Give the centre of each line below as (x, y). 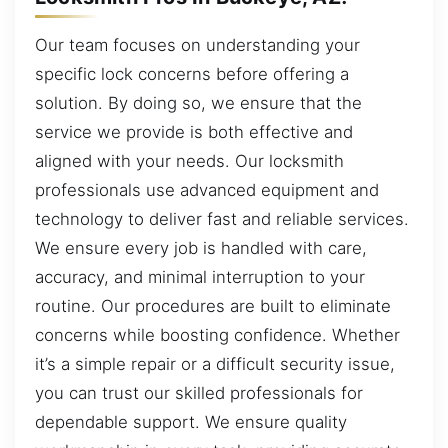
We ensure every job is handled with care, (201, 247)
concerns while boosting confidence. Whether (217, 334)
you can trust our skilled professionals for (199, 392)
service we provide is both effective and (194, 131)
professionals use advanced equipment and (207, 189)
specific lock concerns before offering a (192, 73)
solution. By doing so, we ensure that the (198, 102)
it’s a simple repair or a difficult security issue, (215, 363)
